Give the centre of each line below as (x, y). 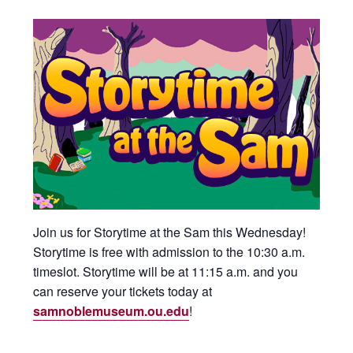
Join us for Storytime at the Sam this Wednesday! (170, 232)
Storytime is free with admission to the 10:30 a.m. (169, 251)
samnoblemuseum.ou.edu (111, 310)
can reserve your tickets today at (123, 291)
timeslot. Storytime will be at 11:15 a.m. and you (166, 271)
